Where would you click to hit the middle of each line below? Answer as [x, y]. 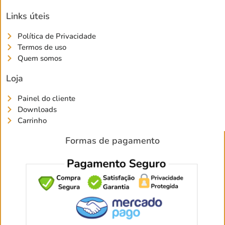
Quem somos [39, 59]
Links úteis [28, 16]
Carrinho [32, 121]
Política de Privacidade [57, 36]
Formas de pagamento [113, 141]
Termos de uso [42, 47]
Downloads [37, 110]
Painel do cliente [46, 99]
